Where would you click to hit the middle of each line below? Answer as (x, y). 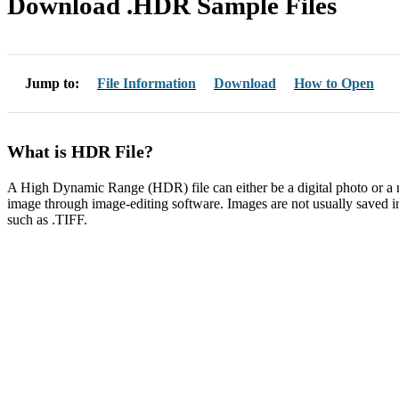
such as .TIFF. (47, 219)
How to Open (334, 83)
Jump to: (61, 83)
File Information (147, 83)
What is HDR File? (80, 151)
